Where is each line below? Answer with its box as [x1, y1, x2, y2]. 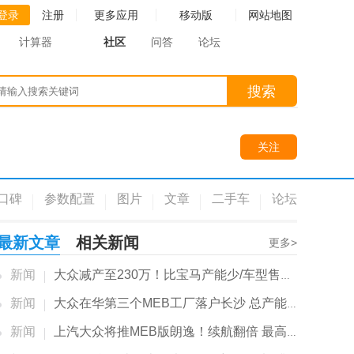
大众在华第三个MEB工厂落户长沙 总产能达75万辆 [54, 296, 287, 310]
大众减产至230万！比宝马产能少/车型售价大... [54, 268, 281, 281]
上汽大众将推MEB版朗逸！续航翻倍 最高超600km [54, 325, 287, 338]
